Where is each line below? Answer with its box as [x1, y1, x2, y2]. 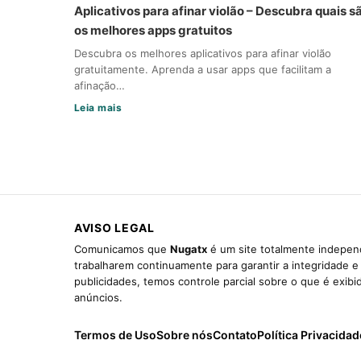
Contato [213, 327, 257, 342]
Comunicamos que [74, 242, 170, 255]
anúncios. [74, 290, 122, 304]
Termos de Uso [74, 327, 156, 342]
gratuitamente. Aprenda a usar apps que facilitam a [74, 62, 331, 76]
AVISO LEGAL [74, 220, 155, 234]
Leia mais [74, 101, 122, 114]
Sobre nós [156, 327, 213, 342]
